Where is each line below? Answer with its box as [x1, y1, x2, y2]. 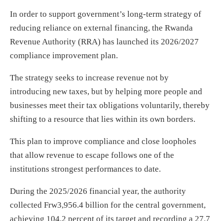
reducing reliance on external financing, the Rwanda [10, 23, 193, 33]
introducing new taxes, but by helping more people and [10, 86, 202, 96]
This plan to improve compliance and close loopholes [10, 136, 196, 146]
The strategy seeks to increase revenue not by [10, 73, 169, 82]
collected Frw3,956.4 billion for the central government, [10, 200, 206, 210]
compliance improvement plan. [10, 50, 118, 60]
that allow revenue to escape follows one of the [10, 150, 174, 160]
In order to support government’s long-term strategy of [10, 9, 201, 19]
